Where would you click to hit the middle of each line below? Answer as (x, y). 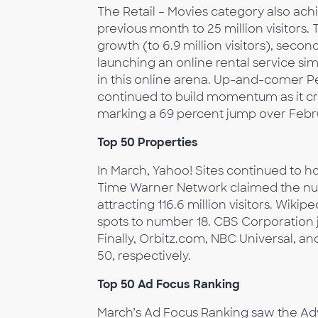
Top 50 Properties (148, 142)
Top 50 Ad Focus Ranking (169, 284)
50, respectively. (144, 256)
